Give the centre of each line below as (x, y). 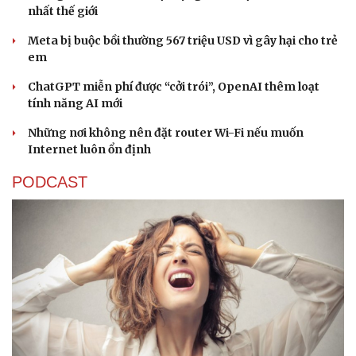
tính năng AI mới (75, 103)
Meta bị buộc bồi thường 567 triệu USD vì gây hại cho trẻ (183, 40)
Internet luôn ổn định (89, 149)
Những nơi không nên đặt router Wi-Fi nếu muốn (166, 132)
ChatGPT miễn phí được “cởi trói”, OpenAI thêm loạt (174, 86)
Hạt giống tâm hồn (239, 12)
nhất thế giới (63, 11)
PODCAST (50, 182)
